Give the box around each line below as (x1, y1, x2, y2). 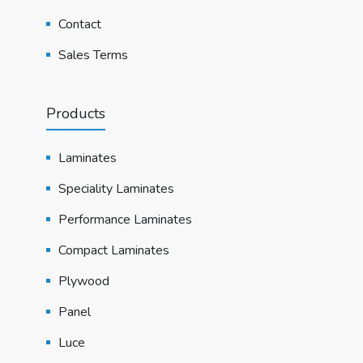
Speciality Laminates (58, 179, 174, 198)
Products (45, 103, 105, 123)
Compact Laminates (58, 241, 169, 259)
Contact (58, 15, 101, 33)
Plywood (58, 271, 109, 290)
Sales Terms (58, 45, 128, 64)
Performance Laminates (58, 210, 192, 228)
